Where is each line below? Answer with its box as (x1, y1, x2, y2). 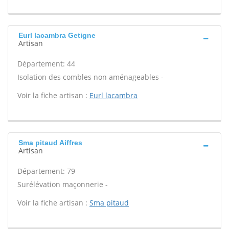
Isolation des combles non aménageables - (17, 72, 164, 82)
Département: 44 (17, 59, 75, 68)
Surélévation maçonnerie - (17, 179, 108, 189)
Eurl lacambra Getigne (18, 31, 96, 39)
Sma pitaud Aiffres (18, 139, 82, 147)
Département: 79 (17, 166, 75, 176)
